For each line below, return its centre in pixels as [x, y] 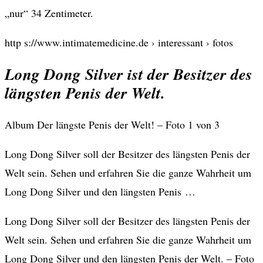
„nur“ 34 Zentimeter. [51, 13]
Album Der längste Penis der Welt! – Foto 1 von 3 [112, 125]
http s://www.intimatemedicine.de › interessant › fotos [119, 42]
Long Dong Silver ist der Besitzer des [129, 74]
